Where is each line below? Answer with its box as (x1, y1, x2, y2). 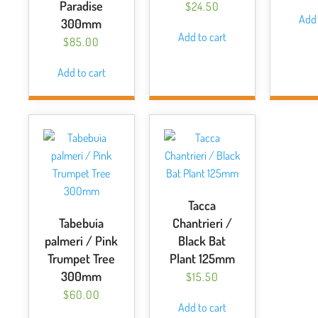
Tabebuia (59, 215, 104, 231)
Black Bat (178, 233, 226, 248)
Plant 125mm (169, 251, 235, 266)
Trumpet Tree (48, 251, 116, 266)
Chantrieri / (172, 215, 232, 231)
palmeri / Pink (45, 233, 119, 248)
